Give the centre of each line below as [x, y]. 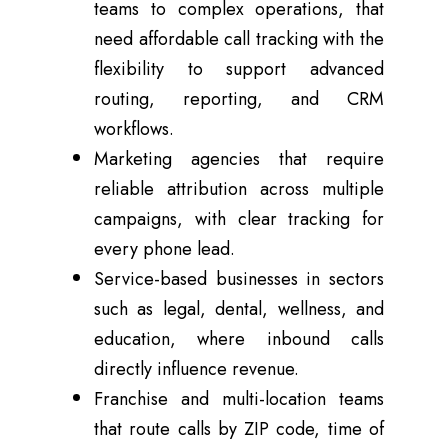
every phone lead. [164, 249]
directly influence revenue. [196, 369]
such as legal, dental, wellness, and [239, 309]
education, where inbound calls [239, 339]
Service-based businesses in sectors [239, 279]
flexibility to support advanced [239, 69]
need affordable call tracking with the [239, 39]
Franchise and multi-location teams [239, 399]
